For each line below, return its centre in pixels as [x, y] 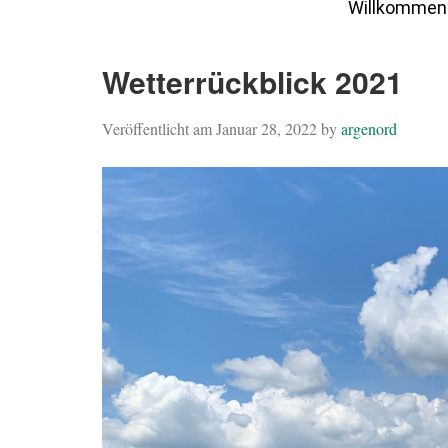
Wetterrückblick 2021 [252, 81]
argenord [369, 128]
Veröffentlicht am [159, 128]
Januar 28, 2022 [266, 128]
